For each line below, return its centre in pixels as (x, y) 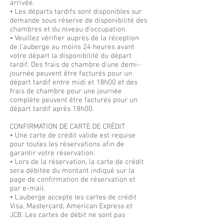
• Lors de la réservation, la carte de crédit (77, 162)
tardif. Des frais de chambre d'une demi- (75, 65)
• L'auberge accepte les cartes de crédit (73, 197)
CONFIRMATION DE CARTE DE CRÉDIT (68, 127)
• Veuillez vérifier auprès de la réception (74, 38)
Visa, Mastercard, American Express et (71, 206)
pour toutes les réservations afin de (67, 144)
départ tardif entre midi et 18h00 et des (74, 82)
